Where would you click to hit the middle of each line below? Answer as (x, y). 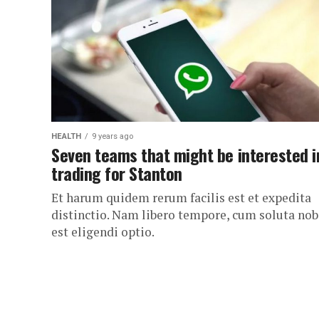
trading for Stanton (117, 173)
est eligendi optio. (103, 232)
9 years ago (113, 136)
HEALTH (66, 136)
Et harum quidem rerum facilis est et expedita (181, 198)
